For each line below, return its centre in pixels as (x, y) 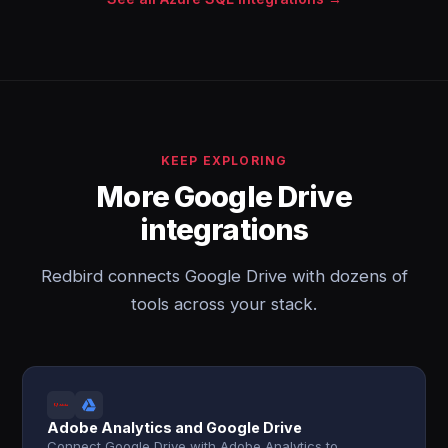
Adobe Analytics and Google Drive (175, 427)
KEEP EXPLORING (224, 160)
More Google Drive (224, 196)
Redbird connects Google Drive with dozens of (224, 276)
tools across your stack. (224, 304)
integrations (224, 229)
